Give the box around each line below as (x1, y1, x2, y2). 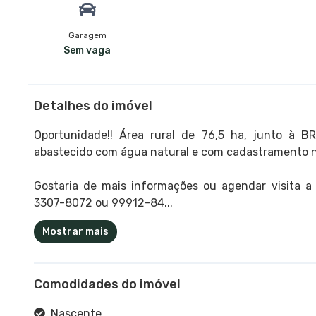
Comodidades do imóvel (34, 276, 181, 292)
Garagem (68, 30, 107, 40)
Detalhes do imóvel (34, 97, 152, 114)
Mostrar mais (42, 225, 109, 238)
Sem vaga (63, 44, 111, 56)
